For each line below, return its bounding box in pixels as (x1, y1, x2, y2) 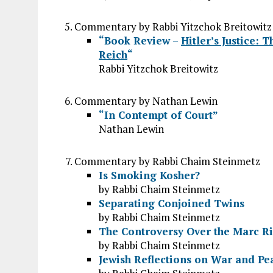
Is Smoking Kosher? (99, 168, 200, 182)
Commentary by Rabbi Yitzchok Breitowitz (74, 19, 272, 34)
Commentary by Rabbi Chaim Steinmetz (74, 154, 260, 168)
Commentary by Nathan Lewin (74, 94, 218, 108)
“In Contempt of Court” (99, 108, 218, 122)
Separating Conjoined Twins (99, 196, 244, 210)
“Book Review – (99, 34, 181, 48)
